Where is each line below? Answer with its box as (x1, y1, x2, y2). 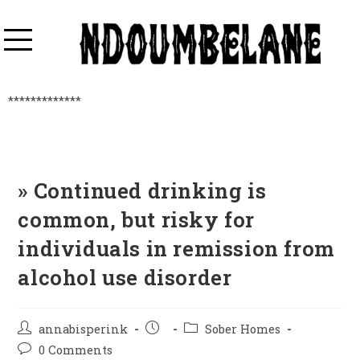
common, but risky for (18, 206, 256, 234)
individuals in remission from (18, 235, 335, 263)
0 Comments (39, 342, 113, 358)
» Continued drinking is (18, 177, 267, 205)
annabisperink (39, 321, 129, 337)
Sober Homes (205, 321, 281, 337)
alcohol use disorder (18, 264, 232, 292)
